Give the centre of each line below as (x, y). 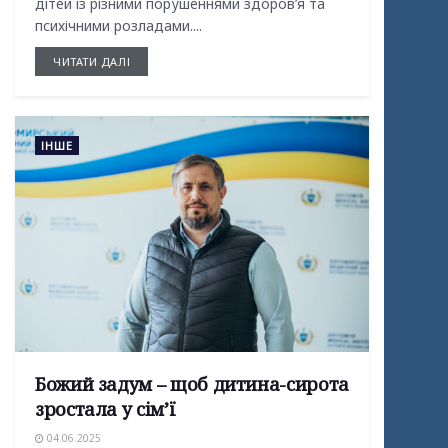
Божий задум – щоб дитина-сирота (192, 384)
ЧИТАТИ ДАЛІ (92, 62)
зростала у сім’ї (105, 409)
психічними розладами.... (118, 26)
